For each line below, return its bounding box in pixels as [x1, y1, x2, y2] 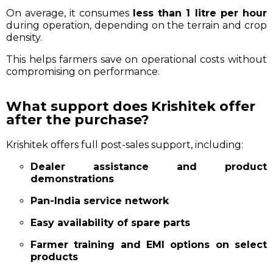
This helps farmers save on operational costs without [6, 53, 267, 65]
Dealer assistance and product [30, 160, 267, 172]
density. [6, 31, 42, 43]
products [30, 250, 78, 263]
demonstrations [30, 172, 114, 185]
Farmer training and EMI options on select [30, 238, 267, 250]
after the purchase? [6, 111, 149, 128]
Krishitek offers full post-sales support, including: [6, 138, 243, 151]
